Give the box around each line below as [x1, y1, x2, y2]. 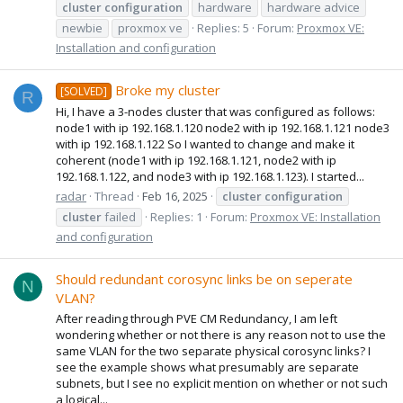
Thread [94, 187, 134, 204]
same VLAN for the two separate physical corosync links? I [56, 343, 371, 360]
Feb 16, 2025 [142, 187, 208, 204]
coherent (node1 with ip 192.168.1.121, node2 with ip [56, 151, 336, 168]
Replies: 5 [197, 19, 249, 36]
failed [102, 208, 136, 225]
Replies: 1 [150, 208, 202, 225]
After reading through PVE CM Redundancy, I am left [56, 310, 337, 327]
